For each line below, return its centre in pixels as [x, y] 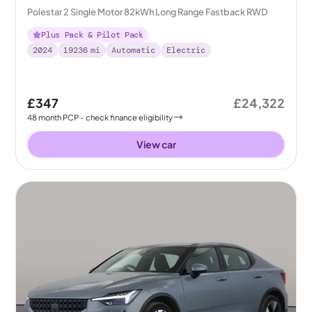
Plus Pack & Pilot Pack [92, 34]
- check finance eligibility [127, 117]
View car [156, 144]
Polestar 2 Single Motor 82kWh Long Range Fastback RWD [148, 11]
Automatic [134, 50]
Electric [186, 50]
